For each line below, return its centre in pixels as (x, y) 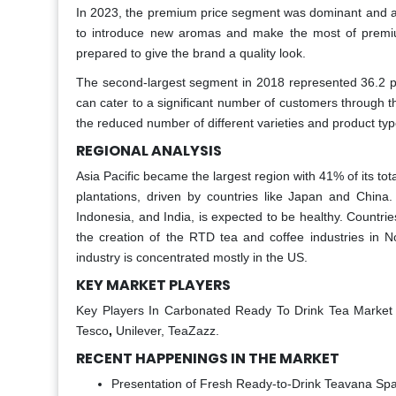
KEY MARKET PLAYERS (153, 286)
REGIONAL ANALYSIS (149, 151)
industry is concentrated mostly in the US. (192, 258)
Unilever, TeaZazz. (168, 331)
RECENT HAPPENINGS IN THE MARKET (208, 359)
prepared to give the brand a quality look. (191, 53)
